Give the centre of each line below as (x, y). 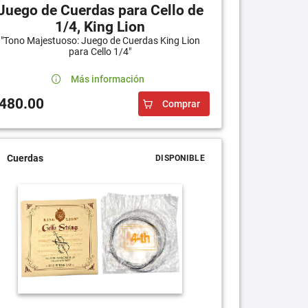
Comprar (181, 103)
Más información (107, 79)
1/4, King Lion (100, 26)
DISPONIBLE (180, 158)
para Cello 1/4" (100, 51)
